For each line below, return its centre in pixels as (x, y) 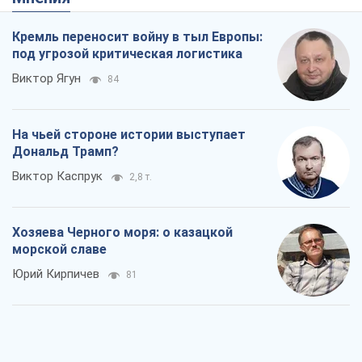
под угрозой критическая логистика (127, 54)
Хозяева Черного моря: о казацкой (122, 233)
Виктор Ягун (46, 79)
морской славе (59, 250)
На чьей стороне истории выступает (129, 135)
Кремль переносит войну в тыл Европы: (137, 37)
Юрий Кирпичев (56, 274)
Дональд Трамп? (65, 152)
